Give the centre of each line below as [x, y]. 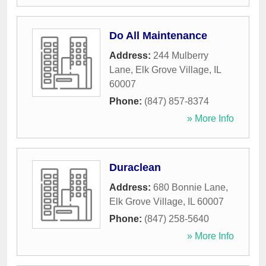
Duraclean [135, 168]
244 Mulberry [181, 56]
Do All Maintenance [158, 36]
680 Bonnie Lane [189, 188]
